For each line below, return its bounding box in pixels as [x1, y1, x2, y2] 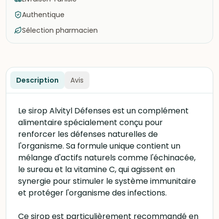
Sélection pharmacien [22, 25, 98, 35]
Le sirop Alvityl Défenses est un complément [18, 105, 189, 116]
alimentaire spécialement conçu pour [18, 117, 163, 128]
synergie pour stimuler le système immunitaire [18, 175, 196, 187]
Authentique [22, 10, 65, 20]
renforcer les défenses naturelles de [18, 129, 158, 140]
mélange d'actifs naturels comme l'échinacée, [18, 152, 196, 163]
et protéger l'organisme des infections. [18, 187, 167, 198]
